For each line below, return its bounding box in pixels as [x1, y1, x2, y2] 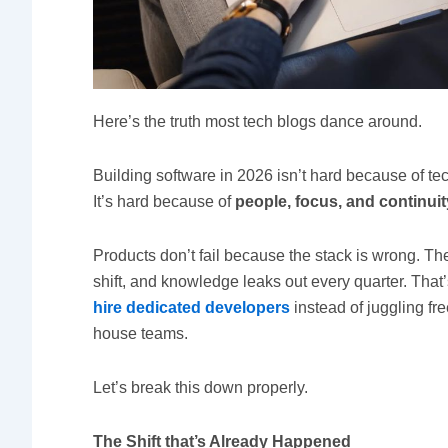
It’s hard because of [93, 192, 236, 210]
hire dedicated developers [93, 298, 291, 316]
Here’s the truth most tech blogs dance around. [93, 112, 423, 130]
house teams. [93, 324, 189, 342]
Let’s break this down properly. [93, 378, 309, 396]
